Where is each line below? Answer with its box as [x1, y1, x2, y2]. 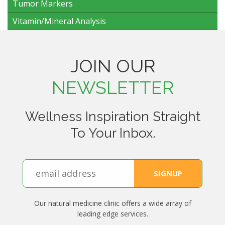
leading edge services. [77, 208, 148, 218]
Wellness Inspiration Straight [25, 108, 200, 124]
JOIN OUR [70, 55, 155, 76]
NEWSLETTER [51, 76, 174, 98]
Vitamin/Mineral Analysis [13, 15, 106, 27]
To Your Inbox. [70, 125, 155, 141]
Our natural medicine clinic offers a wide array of [34, 198, 191, 208]
